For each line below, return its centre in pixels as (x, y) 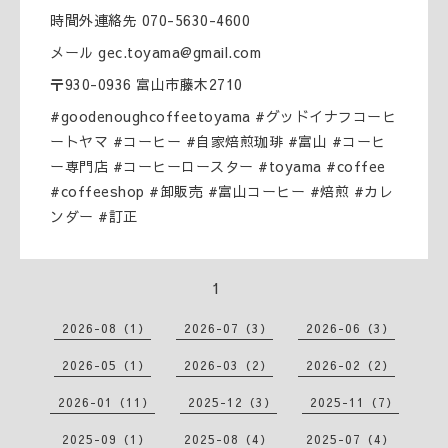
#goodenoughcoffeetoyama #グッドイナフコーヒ (223, 115)
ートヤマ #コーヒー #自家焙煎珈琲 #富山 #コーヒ (218, 140)
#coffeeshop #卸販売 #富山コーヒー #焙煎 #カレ (221, 190)
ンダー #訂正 (94, 215)
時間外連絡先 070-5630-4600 (150, 19)
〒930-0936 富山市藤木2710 (146, 83)
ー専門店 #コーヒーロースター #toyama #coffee (218, 165)
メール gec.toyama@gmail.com (155, 51)
